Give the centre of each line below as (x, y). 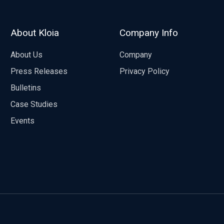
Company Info (148, 33)
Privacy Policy (144, 71)
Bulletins (25, 87)
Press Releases (39, 71)
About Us (26, 55)
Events (22, 120)
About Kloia (34, 33)
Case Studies (34, 104)
